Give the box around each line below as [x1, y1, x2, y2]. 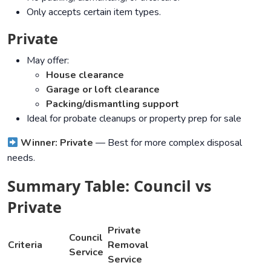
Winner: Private [21, 135, 94, 149]
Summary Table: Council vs [7, 175, 212, 196]
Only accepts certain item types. [27, 5, 161, 19]
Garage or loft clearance [46, 82, 160, 96]
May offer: [27, 53, 69, 67]
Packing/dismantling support [46, 97, 179, 111]
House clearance [46, 68, 124, 82]
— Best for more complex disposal [93, 135, 243, 149]
